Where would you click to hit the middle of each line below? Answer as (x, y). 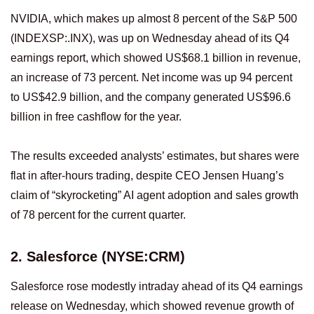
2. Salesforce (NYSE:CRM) (98, 256)
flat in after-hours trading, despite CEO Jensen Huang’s (147, 176)
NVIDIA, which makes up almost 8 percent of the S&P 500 (154, 19)
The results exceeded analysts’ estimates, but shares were (155, 156)
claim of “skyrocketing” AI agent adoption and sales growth (155, 196)
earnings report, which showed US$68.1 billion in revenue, (156, 58)
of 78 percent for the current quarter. (98, 215)
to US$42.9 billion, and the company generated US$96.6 (151, 97)
